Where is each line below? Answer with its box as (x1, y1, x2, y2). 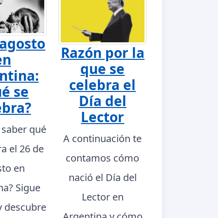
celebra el (69, 75, 136, 94)
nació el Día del (68, 170, 137, 184)
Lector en (81, 190, 124, 203)
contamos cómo (66, 151, 140, 164)
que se (80, 59, 125, 78)
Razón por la (60, 43, 145, 62)
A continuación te (63, 131, 142, 145)
